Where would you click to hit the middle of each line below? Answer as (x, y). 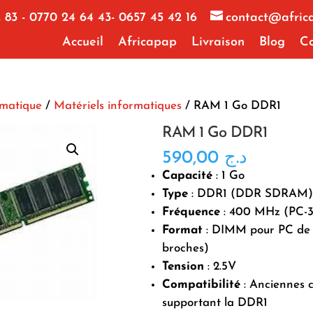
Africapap (148, 42)
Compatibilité (201, 284)
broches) (185, 248)
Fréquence (191, 212)
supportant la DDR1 (214, 303)
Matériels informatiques (117, 105)
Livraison (218, 42)
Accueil (83, 42)
